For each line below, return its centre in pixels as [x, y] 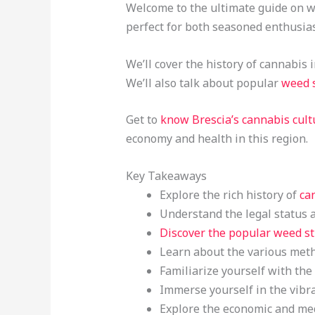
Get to [143, 120]
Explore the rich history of [229, 194]
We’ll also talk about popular [203, 83]
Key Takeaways [166, 175]
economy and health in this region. [217, 139]
